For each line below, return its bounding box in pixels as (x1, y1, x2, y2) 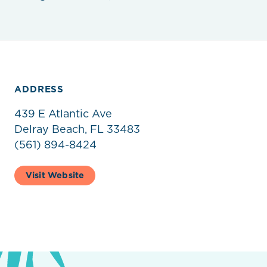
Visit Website (25, 169, 85, 181)
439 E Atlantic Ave (14, 105, 112, 121)
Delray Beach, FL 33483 (14, 121, 140, 136)
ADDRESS (14, 83, 64, 96)
